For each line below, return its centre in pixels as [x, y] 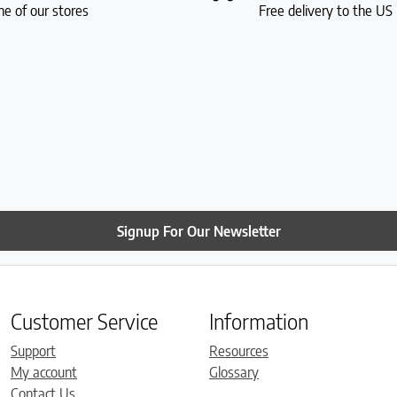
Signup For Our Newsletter [198, 231]
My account [44, 372]
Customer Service [84, 320]
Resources [239, 350]
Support [33, 350]
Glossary [234, 372]
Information [259, 320]
